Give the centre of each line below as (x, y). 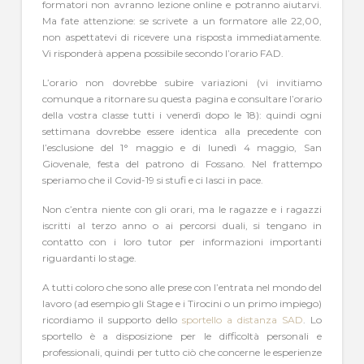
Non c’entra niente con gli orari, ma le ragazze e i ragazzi (182, 209)
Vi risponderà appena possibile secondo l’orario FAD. (162, 54)
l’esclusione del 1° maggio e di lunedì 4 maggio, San (182, 147)
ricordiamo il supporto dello (112, 319)
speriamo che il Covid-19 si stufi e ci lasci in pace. (152, 180)
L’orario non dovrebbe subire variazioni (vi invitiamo (182, 82)
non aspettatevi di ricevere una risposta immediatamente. (182, 37)
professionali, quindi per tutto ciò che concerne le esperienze (182, 352)
